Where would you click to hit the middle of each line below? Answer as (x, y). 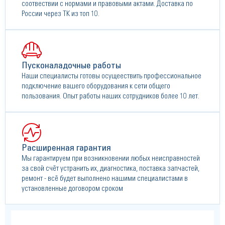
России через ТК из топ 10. (61, 14)
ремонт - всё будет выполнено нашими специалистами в (105, 179)
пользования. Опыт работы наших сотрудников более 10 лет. (110, 96)
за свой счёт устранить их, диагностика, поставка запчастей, (110, 169)
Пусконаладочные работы (71, 66)
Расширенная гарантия (66, 148)
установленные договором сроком (72, 189)
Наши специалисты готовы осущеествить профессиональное (111, 76)
